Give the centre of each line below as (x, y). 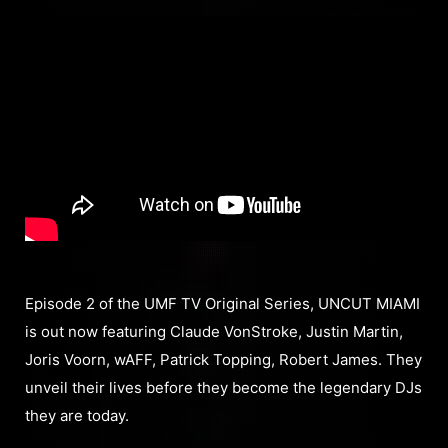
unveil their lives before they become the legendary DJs (223, 388)
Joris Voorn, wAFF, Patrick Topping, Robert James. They (223, 360)
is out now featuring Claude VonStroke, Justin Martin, (214, 332)
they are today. (77, 416)
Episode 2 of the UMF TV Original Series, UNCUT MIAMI (222, 304)
